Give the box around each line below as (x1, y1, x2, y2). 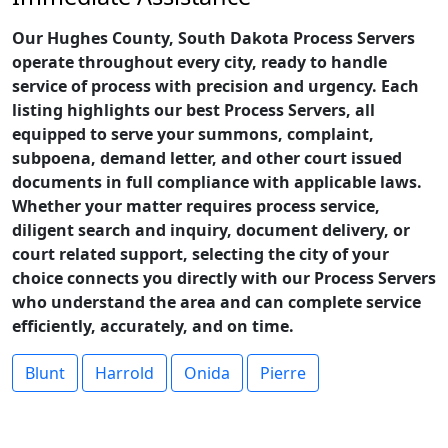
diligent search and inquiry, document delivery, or (12, 219, 410, 241)
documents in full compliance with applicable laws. (12, 171, 422, 193)
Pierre (260, 362, 306, 384)
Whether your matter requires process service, (12, 195, 380, 217)
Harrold (95, 362, 154, 384)
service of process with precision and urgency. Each (12, 75, 419, 97)
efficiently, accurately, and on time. (12, 315, 294, 337)
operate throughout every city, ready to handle (12, 51, 387, 73)
